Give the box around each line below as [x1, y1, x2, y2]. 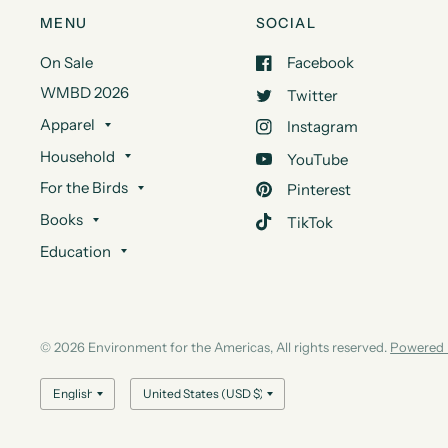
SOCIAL [255, 14, 317, 33]
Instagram [286, 117, 358, 137]
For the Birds [40, 178, 128, 198]
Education [40, 241, 111, 261]
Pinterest [286, 179, 351, 199]
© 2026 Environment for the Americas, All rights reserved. [40, 339, 391, 356]
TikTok [286, 212, 333, 232]
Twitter [286, 85, 338, 105]
